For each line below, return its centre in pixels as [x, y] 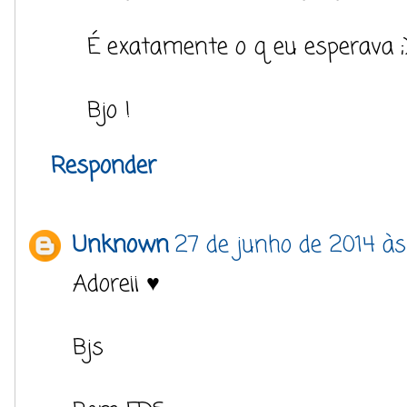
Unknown [121, 245]
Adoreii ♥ [116, 284]
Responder [104, 166]
